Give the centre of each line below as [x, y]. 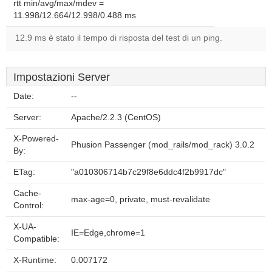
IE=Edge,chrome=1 [108, 233]
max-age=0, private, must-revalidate [141, 199]
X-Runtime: [35, 260]
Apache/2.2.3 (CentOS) [116, 117]
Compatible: [36, 239]
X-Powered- [36, 139]
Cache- [27, 193]
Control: [29, 206]
